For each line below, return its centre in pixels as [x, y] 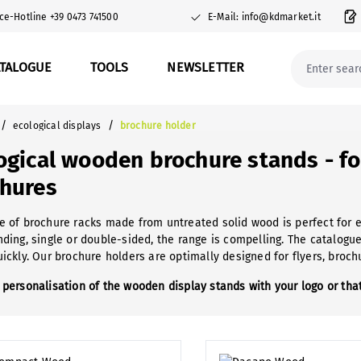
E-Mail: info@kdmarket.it [264, 17]
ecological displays [57, 126]
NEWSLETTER [206, 67]
